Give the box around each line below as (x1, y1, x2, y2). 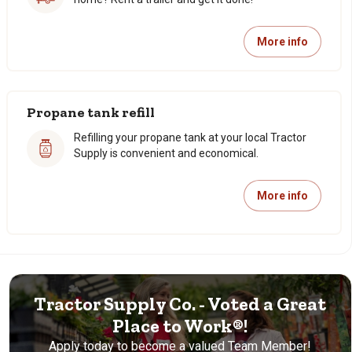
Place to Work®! (112, 314, 248, 337)
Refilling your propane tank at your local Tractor (74, 131, 306, 144)
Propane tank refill (27, 104, 155, 121)
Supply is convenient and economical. (74, 147, 258, 159)
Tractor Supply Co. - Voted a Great (34, 292, 327, 315)
